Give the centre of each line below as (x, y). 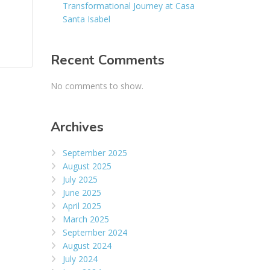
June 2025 (82, 192)
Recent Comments (107, 60)
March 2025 (86, 219)
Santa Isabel (86, 19)
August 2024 (87, 245)
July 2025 (80, 179)
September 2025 (95, 152)
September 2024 (95, 232)
